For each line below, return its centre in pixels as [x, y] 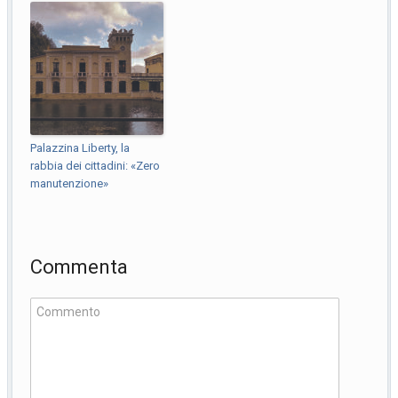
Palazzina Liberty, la [80, 147]
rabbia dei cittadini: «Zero [96, 165]
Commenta [80, 267]
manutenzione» [70, 183]
